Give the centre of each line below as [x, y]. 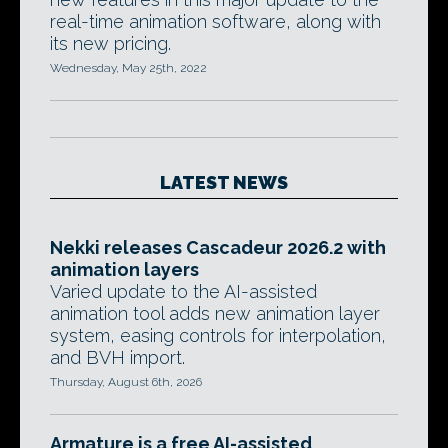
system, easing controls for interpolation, [218, 335]
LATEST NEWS [224, 182]
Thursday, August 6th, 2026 [126, 382]
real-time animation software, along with [215, 21]
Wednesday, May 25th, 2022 [128, 68]
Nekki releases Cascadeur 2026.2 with [218, 247]
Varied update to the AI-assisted [183, 291]
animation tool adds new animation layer [215, 313]
